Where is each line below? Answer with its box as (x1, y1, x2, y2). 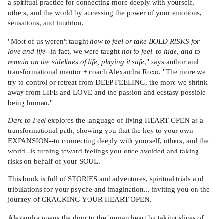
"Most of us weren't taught (8, 36, 90, 45)
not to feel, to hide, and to (122, 46, 200, 55)
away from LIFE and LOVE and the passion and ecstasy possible (8, 88, 206, 96)
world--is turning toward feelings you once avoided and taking (8, 146, 199, 155)
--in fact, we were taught (45, 46, 122, 55)
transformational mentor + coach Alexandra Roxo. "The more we (8, 67, 206, 76)
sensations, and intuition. (8, 19, 84, 27)
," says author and (144, 57, 199, 66)
